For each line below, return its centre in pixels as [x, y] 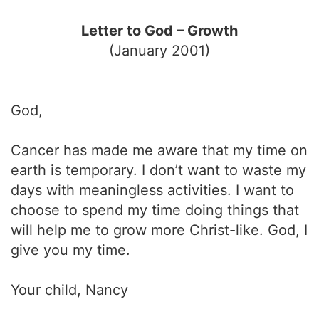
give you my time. [70, 250]
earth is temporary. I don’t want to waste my [158, 170]
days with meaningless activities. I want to [152, 190]
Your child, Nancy [69, 290]
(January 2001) [159, 51]
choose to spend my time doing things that [155, 210]
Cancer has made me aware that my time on [159, 150]
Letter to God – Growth [159, 31]
